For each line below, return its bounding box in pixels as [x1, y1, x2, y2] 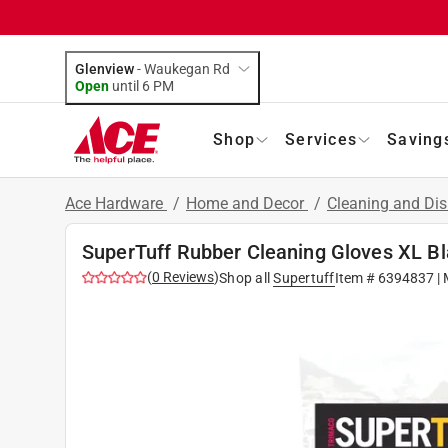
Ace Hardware [65, 193, 167, 213]
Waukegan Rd [144, 60, 230, 77]
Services [285, 129, 357, 149]
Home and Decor [186, 193, 308, 213]
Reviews [160, 268, 214, 285]
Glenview [75, 60, 134, 77]
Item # [334, 269, 378, 286]
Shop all [219, 269, 270, 286]
